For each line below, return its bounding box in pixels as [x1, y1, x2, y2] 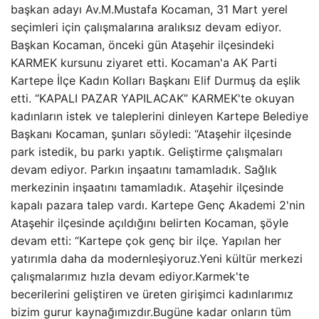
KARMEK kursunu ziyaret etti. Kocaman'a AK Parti [11, 56, 277, 70]
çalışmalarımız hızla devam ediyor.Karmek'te [11, 269, 249, 283]
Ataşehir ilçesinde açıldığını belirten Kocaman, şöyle [11, 216, 288, 230]
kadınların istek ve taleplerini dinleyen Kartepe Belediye [11, 109, 308, 123]
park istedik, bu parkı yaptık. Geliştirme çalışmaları [11, 145, 283, 159]
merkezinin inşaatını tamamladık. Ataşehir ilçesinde [11, 180, 283, 194]
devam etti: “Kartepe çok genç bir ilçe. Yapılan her [11, 234, 281, 248]
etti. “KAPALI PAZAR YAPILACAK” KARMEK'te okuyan [11, 91, 294, 105]
